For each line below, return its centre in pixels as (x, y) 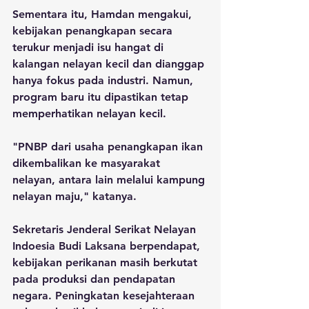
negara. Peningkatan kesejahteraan (105, 295)
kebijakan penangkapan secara (94, 30)
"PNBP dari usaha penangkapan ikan (109, 146)
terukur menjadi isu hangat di (90, 47)
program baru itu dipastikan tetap (102, 97)
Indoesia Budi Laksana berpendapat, (108, 246)
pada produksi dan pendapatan (96, 279)
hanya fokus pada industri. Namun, (104, 80)
